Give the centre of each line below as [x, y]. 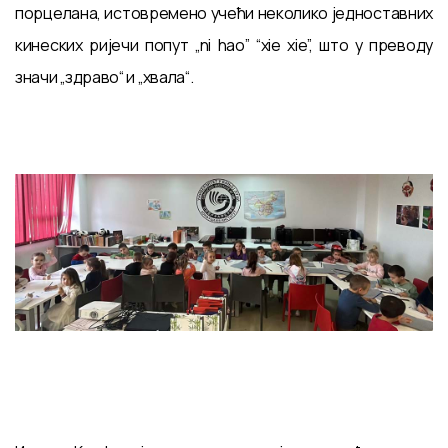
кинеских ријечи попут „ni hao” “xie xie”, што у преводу [224, 45]
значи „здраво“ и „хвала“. [104, 77]
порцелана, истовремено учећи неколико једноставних [224, 13]
